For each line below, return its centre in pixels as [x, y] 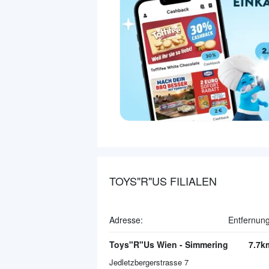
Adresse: [126, 220]
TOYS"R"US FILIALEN [163, 181]
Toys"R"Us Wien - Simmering [169, 245]
